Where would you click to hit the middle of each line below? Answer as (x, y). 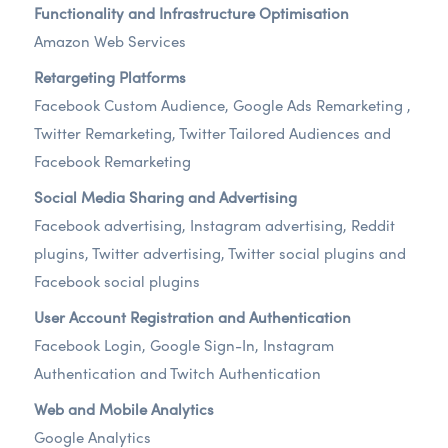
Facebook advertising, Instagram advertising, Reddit (214, 225)
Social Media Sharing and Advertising (165, 197)
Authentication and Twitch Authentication (177, 373)
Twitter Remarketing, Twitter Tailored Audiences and (212, 133)
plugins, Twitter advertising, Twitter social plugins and (220, 253)
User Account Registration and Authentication (192, 317)
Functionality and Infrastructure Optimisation (191, 13)
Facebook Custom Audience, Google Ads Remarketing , (222, 105)
